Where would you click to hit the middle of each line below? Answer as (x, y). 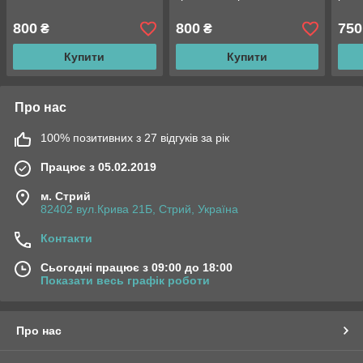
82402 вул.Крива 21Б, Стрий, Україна (139, 209)
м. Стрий (66, 196)
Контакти (66, 239)
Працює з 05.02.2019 (98, 167)
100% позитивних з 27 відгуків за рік (135, 138)
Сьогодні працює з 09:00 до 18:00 (137, 268)
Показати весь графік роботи (125, 281)
